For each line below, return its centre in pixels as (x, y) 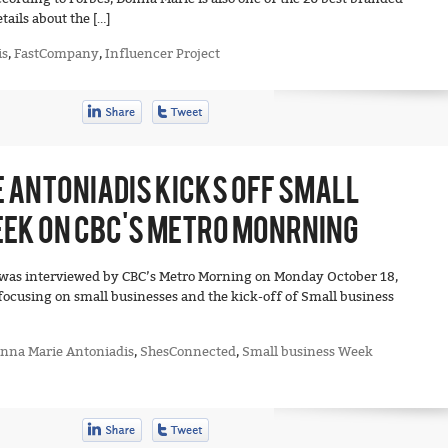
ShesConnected (188, 351)
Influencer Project (162, 53)
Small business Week (307, 351)
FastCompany (56, 53)
